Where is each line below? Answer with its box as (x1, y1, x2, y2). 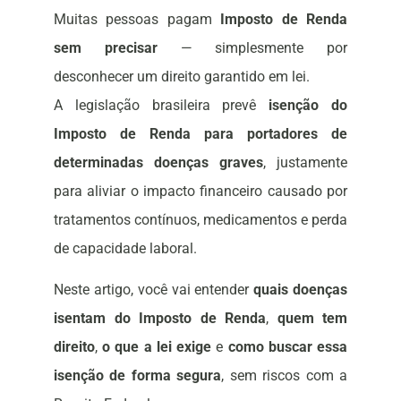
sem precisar (54, 39, 158, 56)
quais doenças (253, 281, 348, 299)
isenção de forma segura (54, 367, 222, 385)
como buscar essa (227, 338, 348, 356)
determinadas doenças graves (54, 154, 263, 171)
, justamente (263, 154, 347, 171)
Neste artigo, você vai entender (54, 281, 254, 299)
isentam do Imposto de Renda (54, 310, 266, 328)
